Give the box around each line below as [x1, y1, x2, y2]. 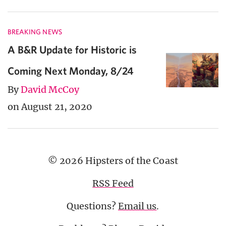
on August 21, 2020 [8, 100, 92, 112]
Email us [118, 200, 157, 212]
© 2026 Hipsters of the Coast [48, 154, 178, 166]
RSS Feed [92, 177, 134, 189]
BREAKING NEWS [8, 27, 62, 36]
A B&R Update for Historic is [8, 43, 137, 55]
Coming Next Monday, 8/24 [8, 64, 134, 77]
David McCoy [21, 83, 79, 95]
